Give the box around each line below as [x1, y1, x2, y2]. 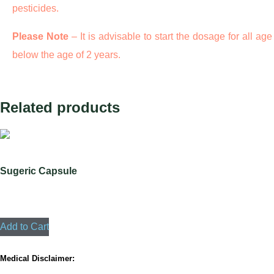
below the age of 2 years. [12, 50, 120, 61]
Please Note [12, 31, 68, 42]
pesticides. [12, 3, 59, 14]
